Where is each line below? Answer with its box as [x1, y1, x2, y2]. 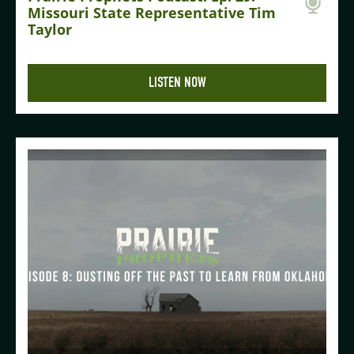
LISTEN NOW [148, 73, 206, 91]
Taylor [28, 19, 72, 39]
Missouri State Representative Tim [28, 2, 276, 22]
